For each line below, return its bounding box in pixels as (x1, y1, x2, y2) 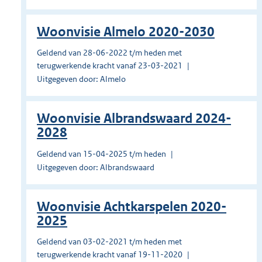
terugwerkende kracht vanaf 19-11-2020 (37, 249, 182, 260)
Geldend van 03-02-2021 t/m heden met (37, 236, 182, 247)
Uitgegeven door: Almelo (37, 74, 126, 85)
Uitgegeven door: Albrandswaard (37, 162, 154, 173)
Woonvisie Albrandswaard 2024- (37, 111, 231, 127)
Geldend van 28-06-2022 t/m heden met (37, 47, 182, 58)
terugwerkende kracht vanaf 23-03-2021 (37, 60, 182, 71)
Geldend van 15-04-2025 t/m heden (37, 149, 166, 160)
